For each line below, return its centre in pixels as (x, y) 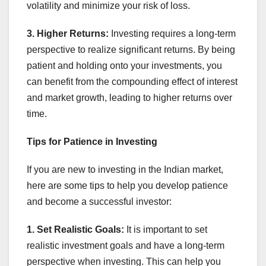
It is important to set (166, 229)
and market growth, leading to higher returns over (129, 97)
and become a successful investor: (99, 201)
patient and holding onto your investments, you (124, 65)
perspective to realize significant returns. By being (131, 49)
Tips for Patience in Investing (92, 141)
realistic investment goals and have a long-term (126, 245)
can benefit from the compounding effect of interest (132, 81)
